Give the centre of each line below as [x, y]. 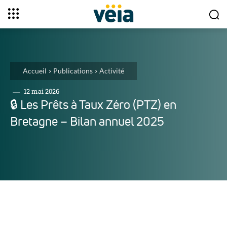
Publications [73, 71]
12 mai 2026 [42, 91]
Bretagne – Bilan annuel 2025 [87, 121]
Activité [112, 71]
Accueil [35, 71]
